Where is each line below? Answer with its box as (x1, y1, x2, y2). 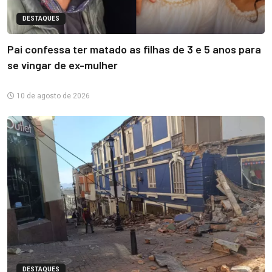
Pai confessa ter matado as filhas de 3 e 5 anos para (7, 42, 261, 56)
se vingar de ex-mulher (7, 58, 118, 72)
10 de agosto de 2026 (15, 91, 90, 100)
